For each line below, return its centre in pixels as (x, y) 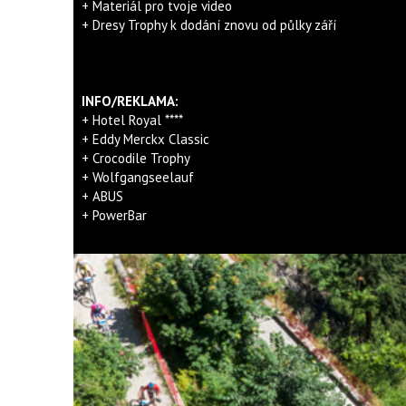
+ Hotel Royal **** (132, 120)
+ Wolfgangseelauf (137, 177)
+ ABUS (102, 196)
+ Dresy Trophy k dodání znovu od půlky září (208, 25)
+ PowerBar (114, 215)
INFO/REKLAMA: (130, 101)
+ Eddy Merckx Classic (145, 139)
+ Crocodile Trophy (135, 158)
